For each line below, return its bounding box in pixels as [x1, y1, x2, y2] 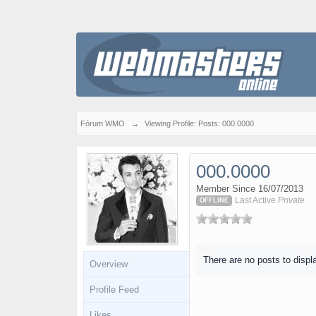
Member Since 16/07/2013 [195, 183, 303, 194]
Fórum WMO [80, 119, 125, 128]
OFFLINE [199, 197, 229, 205]
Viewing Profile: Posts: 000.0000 [144, 119, 254, 128]
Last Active [234, 195, 278, 205]
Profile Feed [89, 284, 139, 295]
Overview [89, 259, 128, 269]
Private [277, 195, 305, 205]
